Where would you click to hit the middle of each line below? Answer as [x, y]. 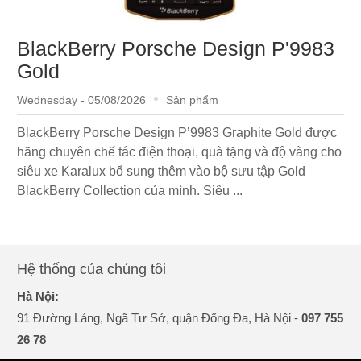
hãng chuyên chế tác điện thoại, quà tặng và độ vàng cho [180, 152]
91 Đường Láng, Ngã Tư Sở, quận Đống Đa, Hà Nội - [160, 318]
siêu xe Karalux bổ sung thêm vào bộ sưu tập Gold [162, 171]
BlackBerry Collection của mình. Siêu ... [130, 191]
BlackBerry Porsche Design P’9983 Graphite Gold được [177, 133]
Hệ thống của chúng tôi [92, 269]
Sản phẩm [193, 100]
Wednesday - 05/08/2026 [82, 100]
